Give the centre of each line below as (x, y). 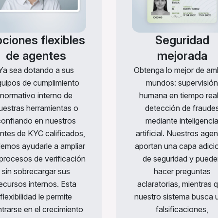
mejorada (182, 56)
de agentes (36, 56)
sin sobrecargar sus (36, 172)
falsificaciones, (182, 209)
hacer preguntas (182, 172)
